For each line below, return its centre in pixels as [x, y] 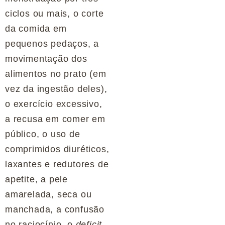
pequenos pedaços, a [52, 44]
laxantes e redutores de [57, 164]
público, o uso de [43, 134]
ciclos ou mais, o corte [54, 14]
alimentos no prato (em [56, 74]
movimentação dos [46, 59]
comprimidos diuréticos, [57, 149]
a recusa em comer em [55, 119]
